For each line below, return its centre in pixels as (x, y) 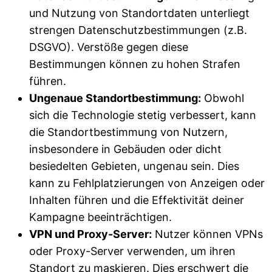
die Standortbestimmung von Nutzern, (128, 132)
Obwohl (223, 98)
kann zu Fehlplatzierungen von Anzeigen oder (147, 183)
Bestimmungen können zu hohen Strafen (135, 64)
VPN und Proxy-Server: (90, 234)
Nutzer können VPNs (207, 234)
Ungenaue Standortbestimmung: (115, 98)
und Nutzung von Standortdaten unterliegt (139, 13)
